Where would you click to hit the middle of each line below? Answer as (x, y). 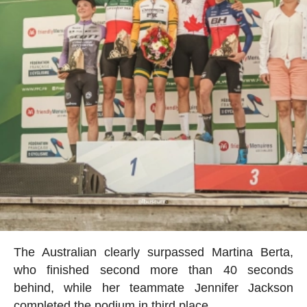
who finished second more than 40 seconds (153, 270)
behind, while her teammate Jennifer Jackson (153, 287)
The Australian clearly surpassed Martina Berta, (153, 252)
